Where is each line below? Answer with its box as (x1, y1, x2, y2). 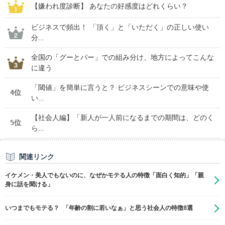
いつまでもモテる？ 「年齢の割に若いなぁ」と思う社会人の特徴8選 (5, 204, 193, 212)
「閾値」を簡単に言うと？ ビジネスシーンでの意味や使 (31, 83, 209, 92)
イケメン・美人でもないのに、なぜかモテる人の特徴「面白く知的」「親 (5, 172, 204, 179)
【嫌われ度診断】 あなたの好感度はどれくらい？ (31, 2, 188, 11)
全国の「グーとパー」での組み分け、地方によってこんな (31, 53, 214, 62)
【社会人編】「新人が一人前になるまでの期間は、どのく (31, 114, 214, 122)
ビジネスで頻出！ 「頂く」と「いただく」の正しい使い (31, 23, 209, 32)
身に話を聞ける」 (5, 181, 53, 188)
